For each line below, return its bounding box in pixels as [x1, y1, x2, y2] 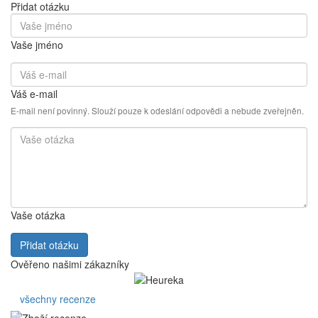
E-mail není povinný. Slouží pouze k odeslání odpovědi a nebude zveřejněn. [11, 104, 304, 116]
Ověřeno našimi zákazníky [11, 256, 129, 271]
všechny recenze [20, 291, 96, 306]
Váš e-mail [11, 86, 57, 101]
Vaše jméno [11, 37, 63, 52]
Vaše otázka [11, 207, 65, 222]
